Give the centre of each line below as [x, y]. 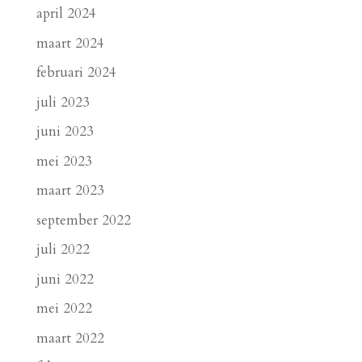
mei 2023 [64, 161]
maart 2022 [70, 338]
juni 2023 [65, 132]
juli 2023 [63, 102]
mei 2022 [64, 309]
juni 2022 [65, 279]
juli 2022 [63, 250]
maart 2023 [70, 191]
